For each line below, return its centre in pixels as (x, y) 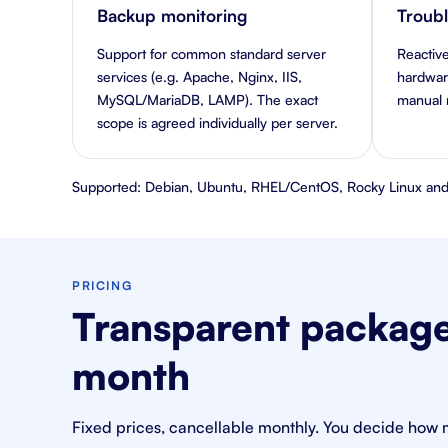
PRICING (102, 285)
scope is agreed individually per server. (217, 122)
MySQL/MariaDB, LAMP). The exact (207, 99)
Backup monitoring (172, 15)
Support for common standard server (211, 53)
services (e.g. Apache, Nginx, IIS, (199, 76)
